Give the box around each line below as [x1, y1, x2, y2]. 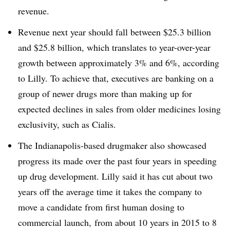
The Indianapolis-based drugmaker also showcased [18, 139, 206, 151]
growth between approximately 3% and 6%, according [18, 56, 219, 69]
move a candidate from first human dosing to [18, 200, 184, 213]
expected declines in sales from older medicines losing [18, 102, 221, 115]
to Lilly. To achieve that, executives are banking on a [18, 71, 214, 84]
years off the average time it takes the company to [18, 185, 202, 198]
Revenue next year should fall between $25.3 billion [18, 25, 211, 38]
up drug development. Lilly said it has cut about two [18, 169, 213, 182]
